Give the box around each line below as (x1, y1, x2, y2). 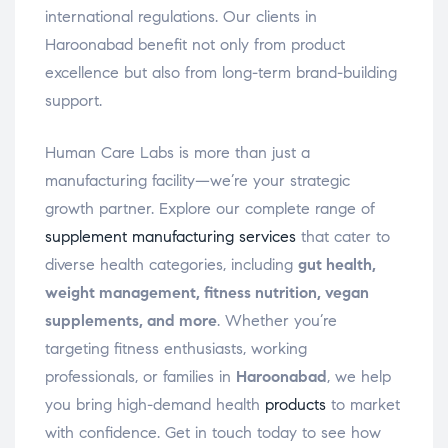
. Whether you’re (217, 311, 337, 331)
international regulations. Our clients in (45, 7, 317, 27)
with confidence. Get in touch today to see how (45, 423, 381, 443)
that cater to (296, 227, 390, 247)
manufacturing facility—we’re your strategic (45, 171, 350, 191)
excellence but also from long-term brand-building (45, 63, 397, 83)
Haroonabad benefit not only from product (45, 35, 345, 55)
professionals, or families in (45, 367, 236, 387)
